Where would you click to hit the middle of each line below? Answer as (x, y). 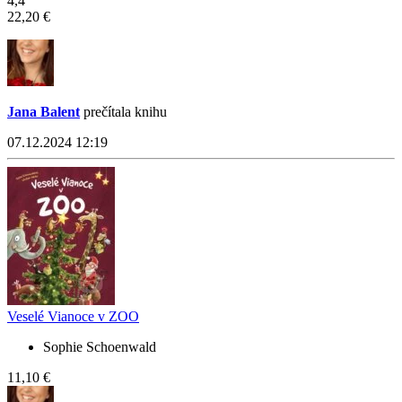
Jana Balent (44, 112)
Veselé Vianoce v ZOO (73, 317)
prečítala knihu (123, 112)
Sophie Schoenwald (100, 347)
